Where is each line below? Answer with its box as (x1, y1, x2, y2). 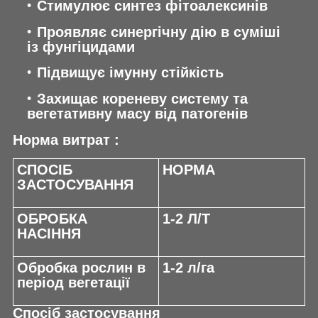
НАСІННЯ (17, 226, 81, 242)
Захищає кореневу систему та (37, 90, 248, 106)
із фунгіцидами (27, 38, 135, 55)
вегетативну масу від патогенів (27, 105, 248, 121)
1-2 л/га (163, 260, 214, 276)
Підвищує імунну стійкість (37, 65, 224, 81)
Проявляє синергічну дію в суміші (37, 23, 280, 40)
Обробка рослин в (17, 260, 146, 276)
